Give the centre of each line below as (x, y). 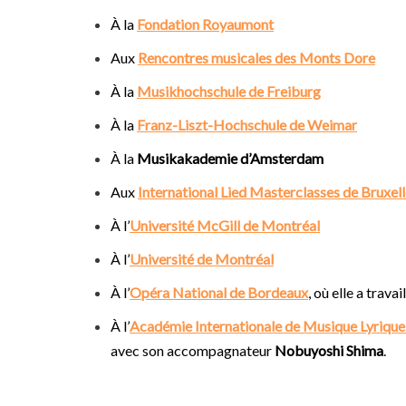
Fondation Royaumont (205, 24)
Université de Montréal (202, 259)
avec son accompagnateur (193, 350)
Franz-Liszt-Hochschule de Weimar (247, 125)
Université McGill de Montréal (225, 225)
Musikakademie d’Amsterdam (230, 158)
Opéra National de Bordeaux (219, 292)
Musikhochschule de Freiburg (229, 91)
